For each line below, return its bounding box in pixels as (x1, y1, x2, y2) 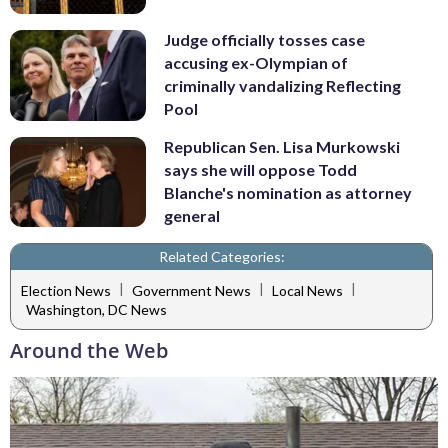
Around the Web (10, 337, 168, 365)
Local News (272, 281, 343, 299)
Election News (21, 281, 111, 299)
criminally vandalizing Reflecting (164, 76, 401, 96)
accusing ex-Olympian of (164, 53, 348, 73)
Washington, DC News (26, 301, 167, 319)
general (164, 205, 220, 225)
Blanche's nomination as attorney (164, 182, 412, 202)
